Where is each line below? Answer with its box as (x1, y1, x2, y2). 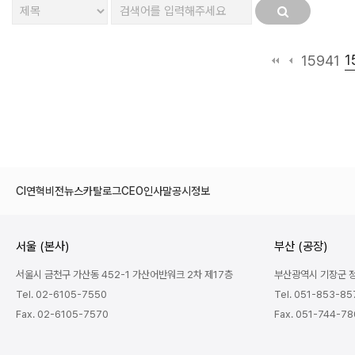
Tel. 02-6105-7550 (16, 288, 107, 301)
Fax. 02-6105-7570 (16, 308, 109, 321)
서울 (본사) (16, 239, 69, 254)
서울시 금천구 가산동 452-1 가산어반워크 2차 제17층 (16, 269, 233, 281)
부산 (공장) (274, 239, 327, 254)
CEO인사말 (121, 185, 172, 198)
